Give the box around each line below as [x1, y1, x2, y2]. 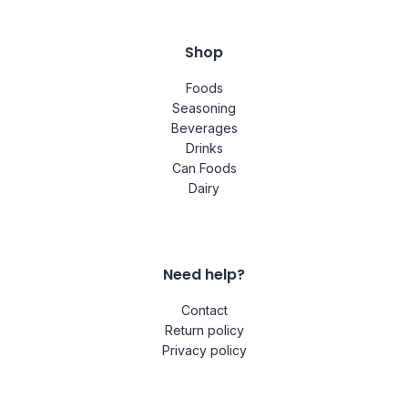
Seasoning [172, 99, 236, 116]
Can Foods [171, 159, 237, 176]
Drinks [185, 139, 223, 156]
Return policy [164, 322, 244, 339]
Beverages [170, 119, 238, 136]
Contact [180, 302, 228, 319]
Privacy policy [161, 342, 247, 359]
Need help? [163, 263, 245, 285]
